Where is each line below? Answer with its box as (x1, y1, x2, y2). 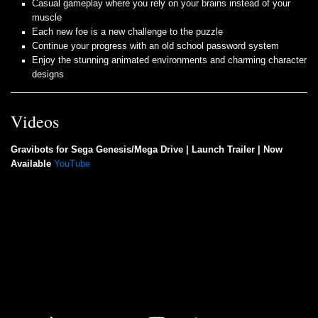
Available (11, 159, 51, 170)
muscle (32, 13, 62, 23)
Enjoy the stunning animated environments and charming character (32, 55, 307, 66)
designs (32, 70, 64, 80)
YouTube (54, 159, 90, 170)
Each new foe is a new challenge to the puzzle (32, 27, 223, 38)
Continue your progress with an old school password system (32, 41, 279, 52)
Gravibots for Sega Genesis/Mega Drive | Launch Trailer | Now (11, 145, 283, 155)
